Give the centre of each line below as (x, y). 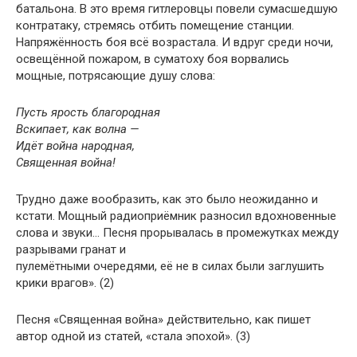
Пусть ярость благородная (88, 113)
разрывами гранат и (71, 250)
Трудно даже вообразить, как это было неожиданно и (167, 200)
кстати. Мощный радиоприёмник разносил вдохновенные (176, 216)
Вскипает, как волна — (77, 129)
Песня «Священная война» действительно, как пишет (163, 320)
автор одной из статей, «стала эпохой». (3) (133, 337)
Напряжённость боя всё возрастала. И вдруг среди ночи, (175, 43)
